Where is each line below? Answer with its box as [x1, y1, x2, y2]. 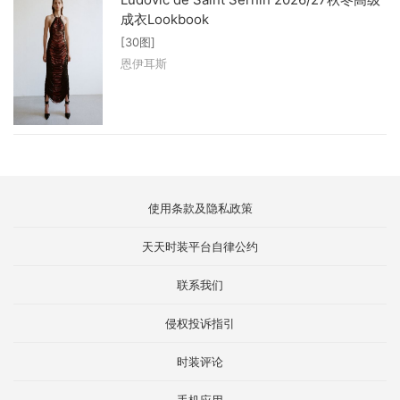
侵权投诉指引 [165, 315, 235, 330]
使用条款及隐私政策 [147, 200, 253, 215]
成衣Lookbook [121, 11, 209, 29]
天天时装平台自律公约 [142, 238, 258, 254]
